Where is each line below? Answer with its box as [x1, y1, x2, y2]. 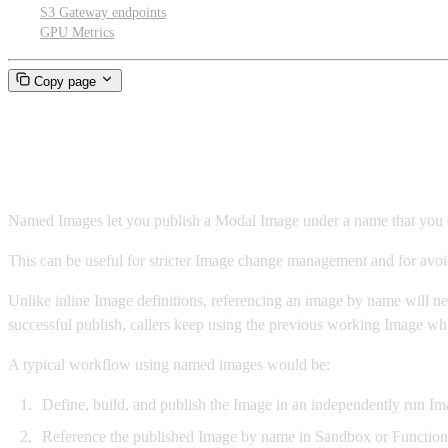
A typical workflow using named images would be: [8, 356, 330, 373]
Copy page [34, 74, 96, 89]
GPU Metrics [40, 25, 114, 40]
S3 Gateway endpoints [40, 5, 166, 20]
